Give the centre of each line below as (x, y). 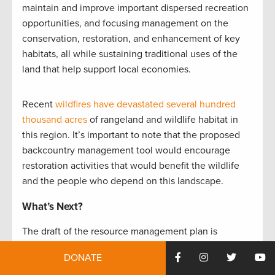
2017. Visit (45, 262)
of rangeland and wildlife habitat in (163, 120)
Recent (39, 105)
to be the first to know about (187, 262)
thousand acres (55, 120)
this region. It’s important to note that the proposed (131, 135)
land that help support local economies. (107, 70)
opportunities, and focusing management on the (125, 24)
